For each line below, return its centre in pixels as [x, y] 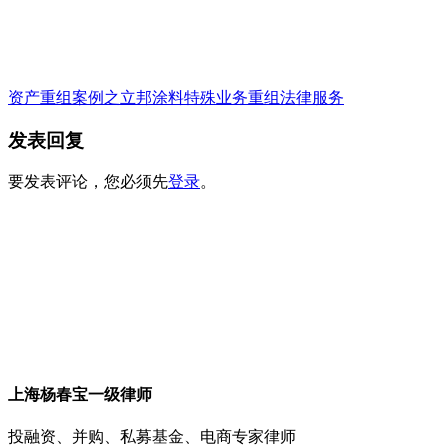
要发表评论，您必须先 [88, 182]
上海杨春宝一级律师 [80, 394]
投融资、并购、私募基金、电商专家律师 [152, 436]
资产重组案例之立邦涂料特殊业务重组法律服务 [176, 97]
